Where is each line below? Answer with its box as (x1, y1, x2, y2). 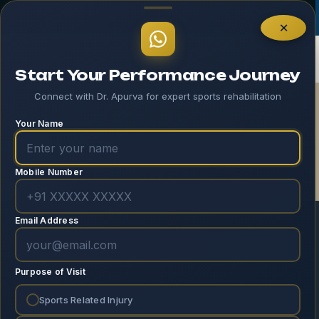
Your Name (15, 118, 64, 129)
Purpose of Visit (15, 266, 85, 277)
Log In (246, 11, 280, 25)
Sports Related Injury (38, 293, 133, 305)
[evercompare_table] (14, 239, 127, 252)
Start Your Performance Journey (15, 66, 300, 84)
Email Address (15, 215, 79, 226)
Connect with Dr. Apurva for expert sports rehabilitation (34, 90, 281, 102)
